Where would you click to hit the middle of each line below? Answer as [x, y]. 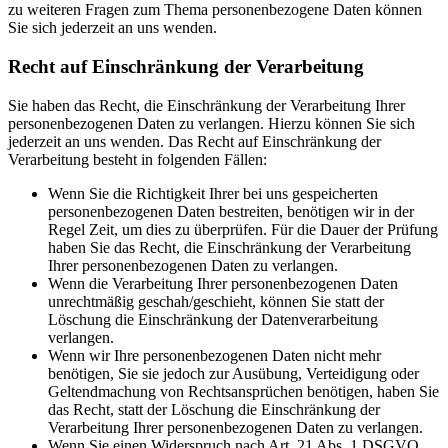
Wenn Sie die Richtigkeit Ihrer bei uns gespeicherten [213, 193]
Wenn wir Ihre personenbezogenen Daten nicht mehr [214, 355]
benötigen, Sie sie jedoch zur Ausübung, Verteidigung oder [233, 373]
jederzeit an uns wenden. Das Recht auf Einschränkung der [194, 141]
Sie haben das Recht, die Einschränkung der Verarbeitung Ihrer [206, 105]
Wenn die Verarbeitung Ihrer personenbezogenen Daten [223, 283]
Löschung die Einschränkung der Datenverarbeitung [213, 319]
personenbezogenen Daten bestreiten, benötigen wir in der [231, 211]
